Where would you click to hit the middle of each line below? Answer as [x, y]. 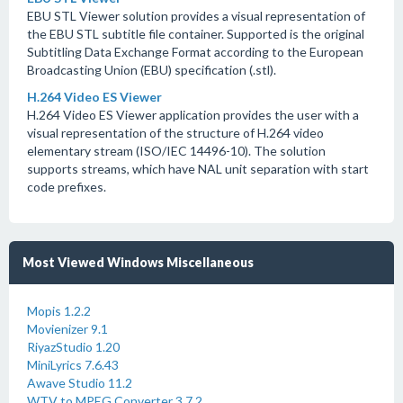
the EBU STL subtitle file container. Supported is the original [196, 34]
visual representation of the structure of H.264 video [175, 133]
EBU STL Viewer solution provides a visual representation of [196, 16]
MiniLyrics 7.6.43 [73, 365]
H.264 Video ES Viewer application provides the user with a [193, 115]
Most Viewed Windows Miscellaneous [138, 262]
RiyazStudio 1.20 [73, 347]
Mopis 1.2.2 [59, 311]
